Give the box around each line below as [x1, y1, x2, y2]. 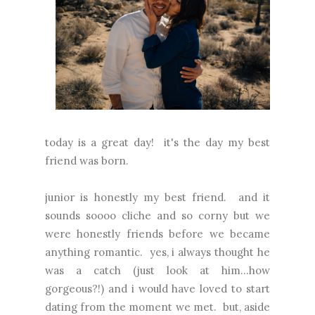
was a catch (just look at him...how [45, 263, 270, 277]
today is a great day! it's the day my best [45, 135, 270, 149]
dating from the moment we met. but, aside [45, 300, 270, 314]
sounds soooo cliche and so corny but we [45, 208, 270, 222]
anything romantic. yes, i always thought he [45, 245, 270, 259]
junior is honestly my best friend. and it [45, 190, 270, 204]
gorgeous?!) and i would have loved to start [45, 281, 270, 295]
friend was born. [45, 153, 129, 167]
